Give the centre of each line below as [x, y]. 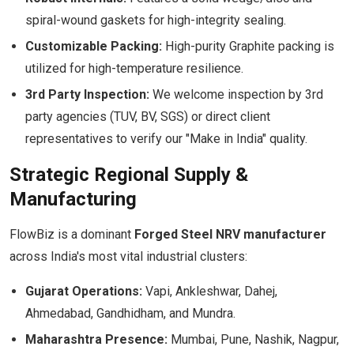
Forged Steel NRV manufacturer [230, 234]
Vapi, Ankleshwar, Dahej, [210, 291]
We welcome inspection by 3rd [236, 94]
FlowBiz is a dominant [72, 234]
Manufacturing [73, 199]
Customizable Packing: [94, 46]
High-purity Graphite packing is [248, 46]
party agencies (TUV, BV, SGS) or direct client [148, 117]
